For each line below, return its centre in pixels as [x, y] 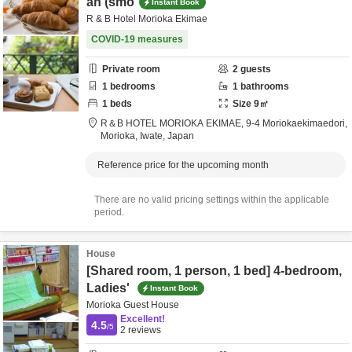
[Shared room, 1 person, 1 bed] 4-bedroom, [214, 271]
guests [255, 69]
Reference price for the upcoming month [183, 165]
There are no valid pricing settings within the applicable [212, 200]
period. [109, 212]
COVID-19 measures [137, 39]
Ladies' [110, 288]
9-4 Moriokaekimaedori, [297, 123]
